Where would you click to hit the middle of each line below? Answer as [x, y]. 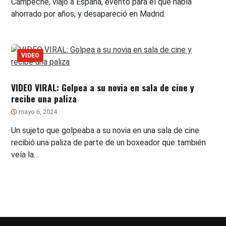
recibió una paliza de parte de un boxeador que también [109, 143]
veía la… [25, 155]
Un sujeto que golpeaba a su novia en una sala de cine [105, 131]
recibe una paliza [44, 99]
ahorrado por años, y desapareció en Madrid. [89, 14]
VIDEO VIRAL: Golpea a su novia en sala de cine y [103, 88]
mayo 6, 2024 [37, 112]
